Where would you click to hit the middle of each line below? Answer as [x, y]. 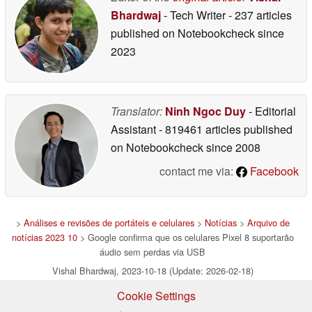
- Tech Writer [195, 15]
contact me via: [198, 171]
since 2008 [232, 147]
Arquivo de [268, 222]
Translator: [136, 111]
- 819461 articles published [226, 129]
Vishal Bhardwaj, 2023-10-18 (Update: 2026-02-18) [153, 270]
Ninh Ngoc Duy [205, 111]
